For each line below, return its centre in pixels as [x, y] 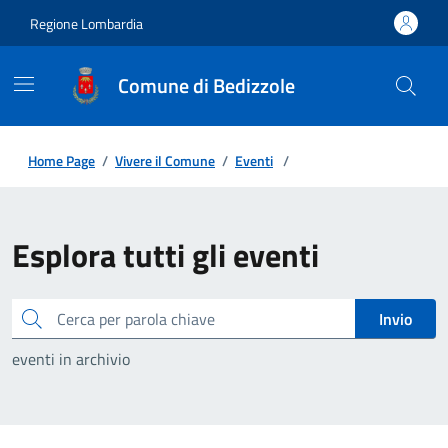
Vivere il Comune [165, 160]
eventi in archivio [71, 359]
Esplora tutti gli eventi [165, 255]
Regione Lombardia [86, 23]
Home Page [61, 160]
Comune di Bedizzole [206, 85]
